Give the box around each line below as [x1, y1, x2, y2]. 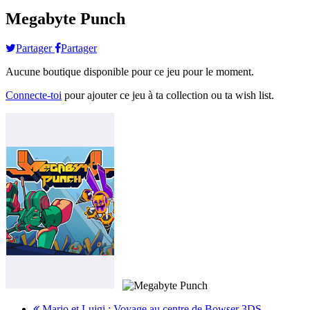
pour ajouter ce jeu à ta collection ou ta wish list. [62, 89, 274, 101]
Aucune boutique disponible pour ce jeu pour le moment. [6, 65, 254, 77]
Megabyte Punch [6, 9, 125, 28]
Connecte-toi [6, 89, 62, 101]
